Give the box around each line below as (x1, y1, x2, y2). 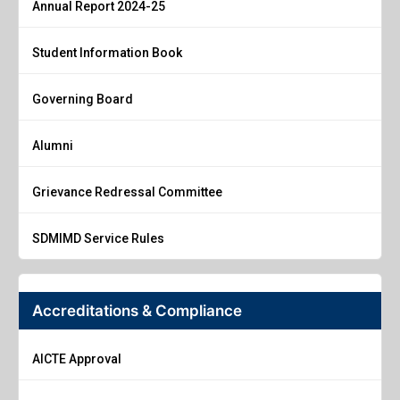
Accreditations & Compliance (32, 301, 242, 320)
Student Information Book (32, 45, 182, 60)
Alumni (32, 137, 73, 153)
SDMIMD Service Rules (32, 230, 164, 246)
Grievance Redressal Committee (32, 184, 222, 199)
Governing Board (32, 91, 133, 106)
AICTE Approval (32, 351, 121, 366)
